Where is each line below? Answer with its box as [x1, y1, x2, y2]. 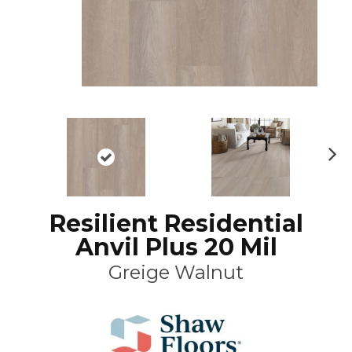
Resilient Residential [49, 208, 303, 238]
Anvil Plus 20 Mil [75, 232, 277, 262]
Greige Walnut [108, 260, 244, 284]
